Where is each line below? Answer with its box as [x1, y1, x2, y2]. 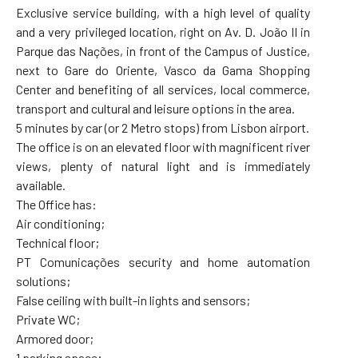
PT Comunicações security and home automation [16, 253, 310, 269]
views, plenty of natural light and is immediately [16, 157, 310, 173]
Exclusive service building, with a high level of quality [16, 4, 310, 20]
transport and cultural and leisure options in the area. [16, 100, 295, 116]
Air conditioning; [16, 215, 105, 231]
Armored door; [16, 330, 93, 346]
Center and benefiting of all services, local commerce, [16, 81, 310, 97]
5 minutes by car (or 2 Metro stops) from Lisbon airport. [16, 119, 309, 135]
